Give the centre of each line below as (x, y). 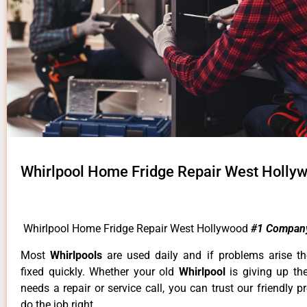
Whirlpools (79, 255)
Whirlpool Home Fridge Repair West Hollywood (136, 229)
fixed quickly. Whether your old (100, 271)
